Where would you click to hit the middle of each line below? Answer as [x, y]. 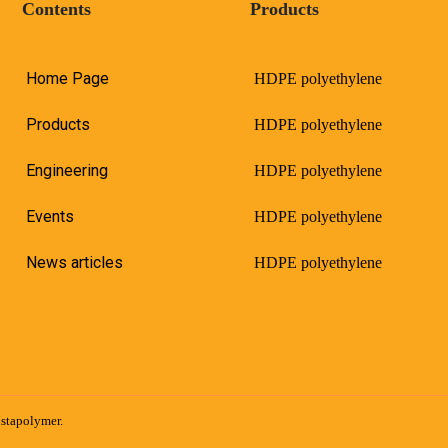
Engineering [67, 170]
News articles [74, 262]
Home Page [67, 78]
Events [50, 216]
